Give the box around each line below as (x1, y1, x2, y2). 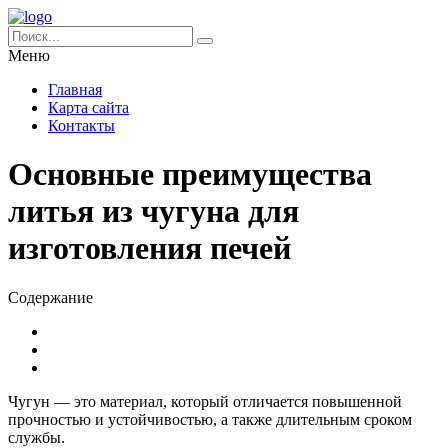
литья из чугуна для (8, 193, 299, 230)
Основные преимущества (8, 156, 372, 193)
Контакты (48, 117, 115, 134)
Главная (48, 81, 102, 98)
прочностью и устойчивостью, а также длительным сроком (8, 410, 412, 428)
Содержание (8, 288, 93, 306)
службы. (8, 428, 65, 446)
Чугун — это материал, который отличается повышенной (8, 392, 402, 410)
